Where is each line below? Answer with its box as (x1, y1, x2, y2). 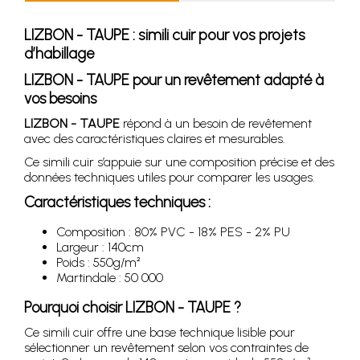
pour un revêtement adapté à (129, 70, 324, 89)
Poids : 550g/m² (56, 254, 141, 270)
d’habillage (24, 43, 95, 63)
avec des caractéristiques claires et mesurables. (24, 130, 285, 146)
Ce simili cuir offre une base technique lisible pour (24, 324, 295, 340)
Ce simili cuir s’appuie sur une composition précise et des (24, 153, 334, 170)
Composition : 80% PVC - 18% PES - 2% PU (56, 223, 290, 239)
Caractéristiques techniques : (24, 192, 211, 211)
